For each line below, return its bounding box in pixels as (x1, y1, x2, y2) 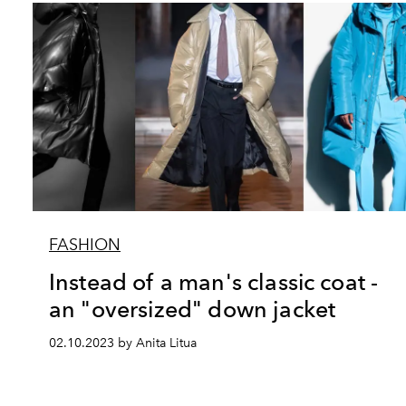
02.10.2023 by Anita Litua (49, 334, 197, 351)
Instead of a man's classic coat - (49, 267, 379, 295)
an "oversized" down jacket (49, 295, 336, 323)
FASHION (49, 234, 121, 255)
